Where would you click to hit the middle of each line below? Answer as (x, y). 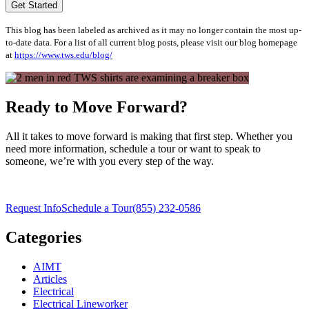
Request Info (33, 208)
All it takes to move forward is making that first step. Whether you (149, 136)
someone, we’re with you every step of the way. (110, 161)
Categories (43, 237)
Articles (50, 279)
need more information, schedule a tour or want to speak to (133, 148)
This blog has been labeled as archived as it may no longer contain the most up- (153, 30)
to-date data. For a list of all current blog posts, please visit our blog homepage (151, 43)
